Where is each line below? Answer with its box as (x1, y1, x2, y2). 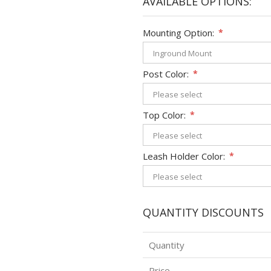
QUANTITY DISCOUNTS (143, 204, 264, 220)
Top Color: (143, 108, 186, 121)
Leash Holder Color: (143, 149, 225, 162)
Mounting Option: (143, 26, 214, 39)
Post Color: (143, 67, 189, 80)
